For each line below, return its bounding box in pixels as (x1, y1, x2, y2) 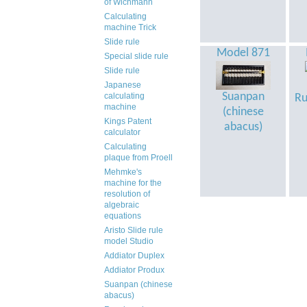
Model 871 (216, 47, 270, 60)
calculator (104, 127, 140, 137)
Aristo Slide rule (104, 225, 163, 235)
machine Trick (104, 23, 156, 32)
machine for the (104, 178, 162, 188)
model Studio (104, 236, 153, 246)
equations (104, 211, 141, 221)
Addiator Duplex (104, 251, 164, 260)
